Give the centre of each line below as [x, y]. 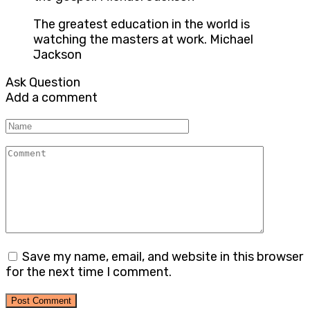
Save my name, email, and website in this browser [163, 257]
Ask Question [43, 83]
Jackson [57, 55]
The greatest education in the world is [142, 25]
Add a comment [52, 98]
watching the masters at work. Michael [143, 40]
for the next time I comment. [89, 272]
